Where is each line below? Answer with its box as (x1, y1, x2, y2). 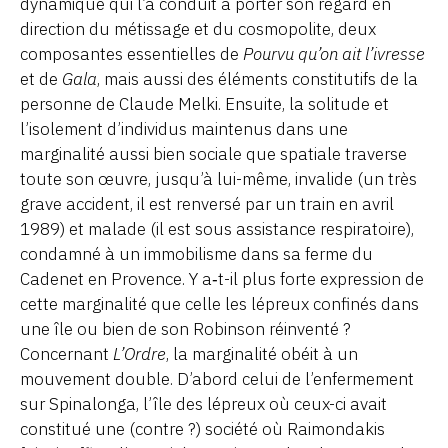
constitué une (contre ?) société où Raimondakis (20, 417, 385, 440)
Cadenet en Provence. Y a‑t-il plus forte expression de (20, 267, 424, 290)
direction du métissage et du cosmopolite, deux (20, 17, 376, 40)
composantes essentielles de (20, 42, 243, 65)
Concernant (20, 342, 113, 365)
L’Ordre (113, 342, 166, 365)
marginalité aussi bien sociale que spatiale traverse (20, 142, 407, 165)
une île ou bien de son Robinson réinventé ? (20, 317, 351, 340)
